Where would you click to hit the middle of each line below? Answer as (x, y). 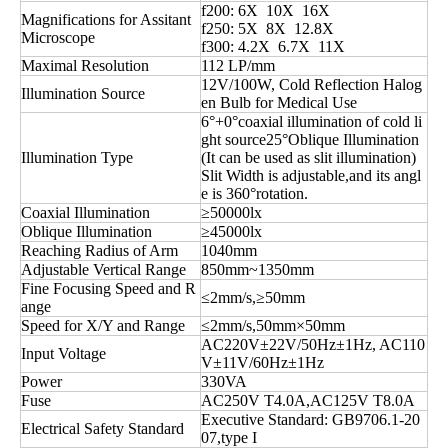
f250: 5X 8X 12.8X (267, 28)
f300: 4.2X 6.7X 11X (273, 46)
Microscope (58, 37)
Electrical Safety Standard (102, 428)
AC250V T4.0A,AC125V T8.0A (308, 400)
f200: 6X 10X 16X (265, 10)
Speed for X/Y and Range (103, 325)
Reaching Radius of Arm (99, 250)
